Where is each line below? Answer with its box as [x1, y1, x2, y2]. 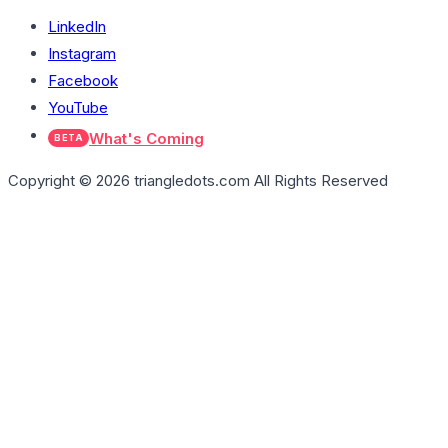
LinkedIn [48, 16, 106, 36]
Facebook [48, 70, 118, 90]
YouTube [48, 97, 108, 117]
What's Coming [89, 128, 204, 148]
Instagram [48, 43, 116, 63]
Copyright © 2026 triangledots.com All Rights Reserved [8, 170, 388, 190]
